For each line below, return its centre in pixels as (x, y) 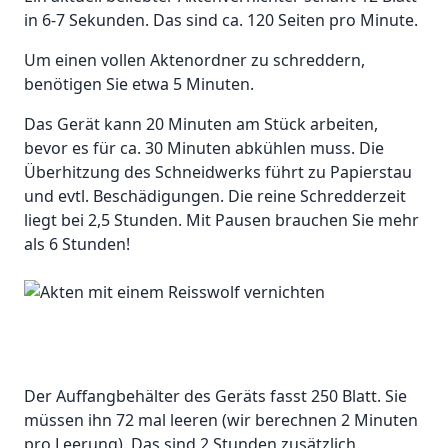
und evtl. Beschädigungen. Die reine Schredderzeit (215, 196)
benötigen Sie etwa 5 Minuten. (139, 84)
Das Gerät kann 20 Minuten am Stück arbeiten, (201, 124)
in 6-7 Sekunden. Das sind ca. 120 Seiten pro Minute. (221, 20)
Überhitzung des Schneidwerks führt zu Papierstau (218, 172)
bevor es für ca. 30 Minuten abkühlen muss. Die (204, 148)
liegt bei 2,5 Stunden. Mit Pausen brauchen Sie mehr (221, 220)
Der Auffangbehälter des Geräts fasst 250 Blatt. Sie (215, 396)
